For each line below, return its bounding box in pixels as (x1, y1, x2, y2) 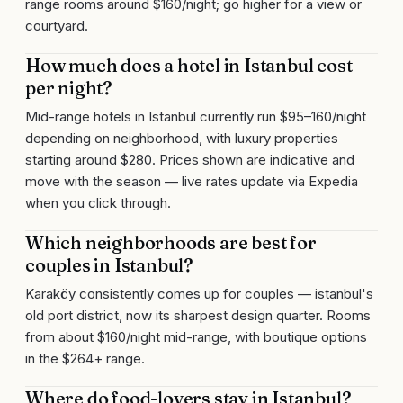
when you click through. (25, 194, 171, 211)
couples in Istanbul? (25, 254, 193, 276)
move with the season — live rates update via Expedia (25, 173, 358, 190)
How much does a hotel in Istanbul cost (25, 54, 353, 76)
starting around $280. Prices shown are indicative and (25, 151, 354, 168)
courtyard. (25, 17, 88, 34)
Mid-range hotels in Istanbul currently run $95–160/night (25, 108, 366, 125)
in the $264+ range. (25, 350, 145, 367)
